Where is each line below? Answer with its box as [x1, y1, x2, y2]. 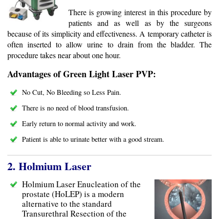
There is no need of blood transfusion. [22, 103, 129, 113]
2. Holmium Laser [7, 158, 91, 175]
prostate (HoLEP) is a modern [22, 188, 124, 200]
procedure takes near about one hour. [7, 50, 121, 61]
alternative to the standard [22, 198, 112, 210]
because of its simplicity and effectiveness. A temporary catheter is [7, 28, 212, 39]
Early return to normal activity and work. [22, 119, 136, 129]
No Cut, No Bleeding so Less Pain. [22, 88, 121, 97]
